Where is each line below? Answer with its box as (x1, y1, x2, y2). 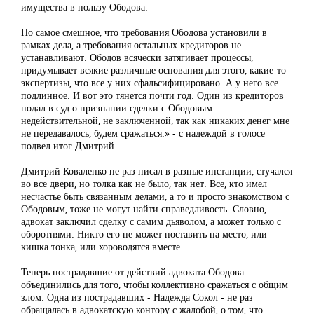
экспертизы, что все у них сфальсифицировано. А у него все (21, 76, 278, 90)
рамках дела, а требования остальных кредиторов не (21, 38, 241, 52)
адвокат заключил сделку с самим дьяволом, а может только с (21, 214, 281, 228)
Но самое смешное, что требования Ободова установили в (21, 25, 267, 39)
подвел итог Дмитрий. (21, 139, 117, 153)
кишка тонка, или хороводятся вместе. (21, 240, 183, 254)
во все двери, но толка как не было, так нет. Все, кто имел (21, 177, 267, 191)
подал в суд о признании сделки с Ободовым (21, 101, 212, 115)
